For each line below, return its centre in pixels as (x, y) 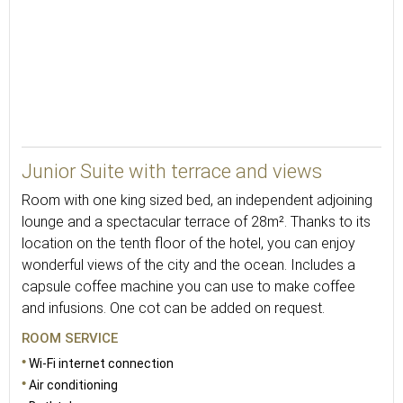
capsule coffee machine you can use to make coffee (188, 287)
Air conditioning (73, 385)
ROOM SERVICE (70, 338)
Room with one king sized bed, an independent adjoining (197, 200)
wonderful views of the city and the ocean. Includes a (188, 265)
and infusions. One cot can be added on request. (173, 308)
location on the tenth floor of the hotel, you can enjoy (188, 243)
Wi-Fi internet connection (101, 363)
